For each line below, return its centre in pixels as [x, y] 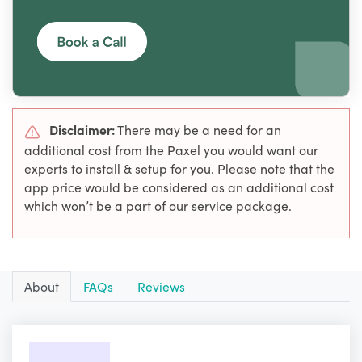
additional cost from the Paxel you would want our [171, 149]
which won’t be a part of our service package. [158, 205]
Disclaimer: [82, 130]
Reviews [161, 286]
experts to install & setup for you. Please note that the [179, 168]
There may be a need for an [198, 130]
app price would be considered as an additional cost [179, 186]
